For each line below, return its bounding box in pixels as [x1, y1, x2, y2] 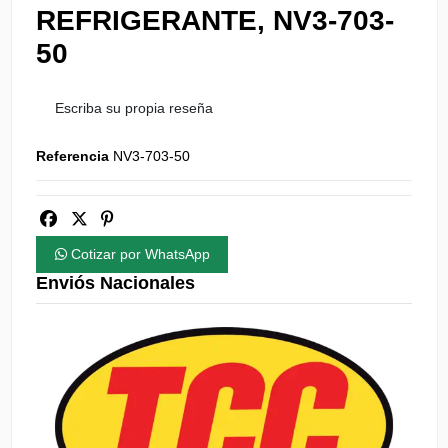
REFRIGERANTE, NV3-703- [36, 5, 394, 37]
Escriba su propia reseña [54, 100, 213, 117]
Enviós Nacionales [36, 273, 195, 294]
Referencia [36, 148, 109, 165]
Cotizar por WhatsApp [66, 246, 210, 263]
